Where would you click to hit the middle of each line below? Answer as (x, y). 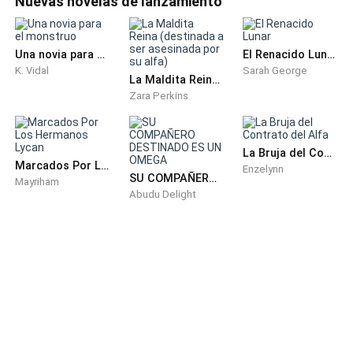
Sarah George (275, 71)
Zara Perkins (158, 96)
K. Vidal (32, 71)
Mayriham (37, 182)
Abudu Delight (162, 195)
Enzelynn (264, 169)
